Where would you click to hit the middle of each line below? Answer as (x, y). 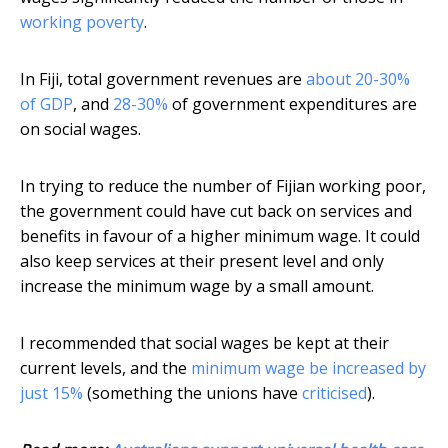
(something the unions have (192, 393)
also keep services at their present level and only (202, 261)
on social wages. (80, 129)
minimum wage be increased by (308, 368)
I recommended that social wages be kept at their (204, 343)
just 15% (51, 393)
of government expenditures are (292, 104)
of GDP (46, 104)
